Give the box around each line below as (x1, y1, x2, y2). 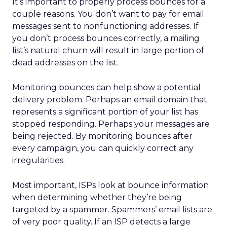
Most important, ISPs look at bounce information (12, 180, 209, 190)
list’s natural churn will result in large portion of (12, 46, 204, 55)
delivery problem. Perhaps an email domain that (12, 95, 207, 104)
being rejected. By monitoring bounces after (12, 131, 193, 141)
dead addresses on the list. (12, 58, 119, 67)
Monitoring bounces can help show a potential (12, 83, 201, 92)
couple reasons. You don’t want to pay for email (12, 9, 204, 19)
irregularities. (12, 156, 65, 165)
